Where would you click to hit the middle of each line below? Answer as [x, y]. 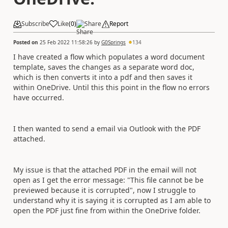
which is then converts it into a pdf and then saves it [103, 77]
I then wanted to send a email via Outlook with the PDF [107, 128]
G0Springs [113, 42]
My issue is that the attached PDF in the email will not [105, 169]
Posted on [26, 42]
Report [119, 24]
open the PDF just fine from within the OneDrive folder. [107, 210]
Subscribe [35, 24]
